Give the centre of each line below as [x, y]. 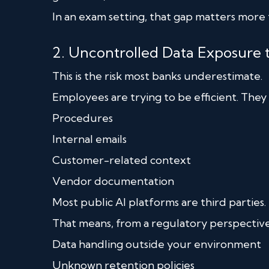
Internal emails [89, 139]
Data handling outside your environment [157, 244]
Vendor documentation [113, 181]
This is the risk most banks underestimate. [157, 76]
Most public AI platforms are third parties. [159, 202]
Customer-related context [122, 160]
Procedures [83, 118]
